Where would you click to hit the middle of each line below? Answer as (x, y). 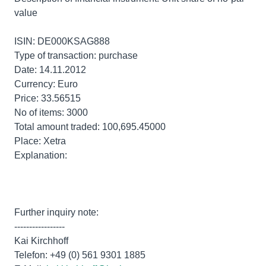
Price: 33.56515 (47, 98)
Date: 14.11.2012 (50, 70)
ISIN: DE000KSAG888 (62, 41)
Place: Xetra (40, 141)
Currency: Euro (46, 84)
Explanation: (41, 155)
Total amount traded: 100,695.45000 (90, 127)
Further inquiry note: (56, 212)
